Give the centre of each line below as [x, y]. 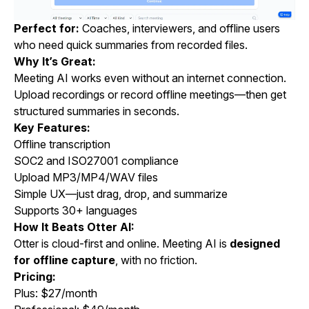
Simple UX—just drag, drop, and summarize [121, 194]
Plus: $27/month [56, 293]
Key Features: [52, 128]
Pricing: [35, 277]
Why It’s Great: [55, 62]
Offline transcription [62, 144]
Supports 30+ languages [76, 211]
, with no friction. [156, 260]
